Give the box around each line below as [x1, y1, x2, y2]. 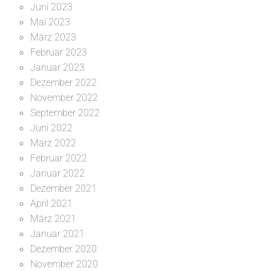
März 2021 [30, 212, 76, 224]
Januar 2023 [30, 61, 85, 73]
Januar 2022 [30, 167, 85, 179]
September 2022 [30, 106, 100, 119]
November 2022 [30, 91, 98, 103]
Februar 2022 [30, 152, 87, 164]
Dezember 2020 [30, 243, 97, 255]
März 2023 [30, 31, 76, 43]
